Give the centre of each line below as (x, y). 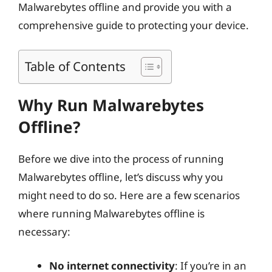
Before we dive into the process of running (121, 159)
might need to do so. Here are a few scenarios (129, 195)
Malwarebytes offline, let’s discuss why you (121, 177)
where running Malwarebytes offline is (111, 213)
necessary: (44, 232)
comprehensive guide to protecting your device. (134, 25)
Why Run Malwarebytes (111, 105)
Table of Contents (75, 66)
